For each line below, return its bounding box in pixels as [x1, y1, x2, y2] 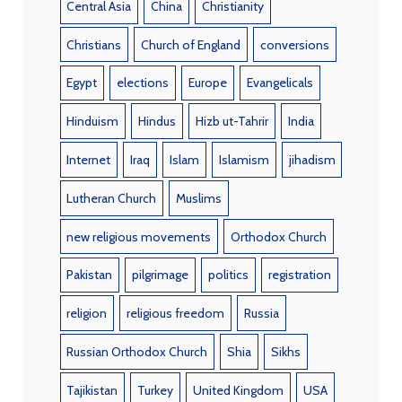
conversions [259, 36, 329, 53]
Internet [66, 152, 111, 169]
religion [66, 305, 108, 322]
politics [207, 267, 249, 284]
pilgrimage [132, 267, 189, 284]
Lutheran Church [66, 189, 157, 206]
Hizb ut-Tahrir [195, 113, 268, 130]
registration [267, 267, 331, 284]
